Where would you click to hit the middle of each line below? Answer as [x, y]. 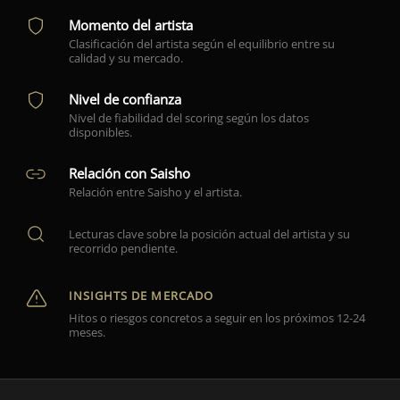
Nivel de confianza [125, 99]
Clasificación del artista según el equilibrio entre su [202, 44]
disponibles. [100, 132]
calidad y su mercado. [126, 58]
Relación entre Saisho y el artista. [155, 192]
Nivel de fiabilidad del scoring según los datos [189, 118]
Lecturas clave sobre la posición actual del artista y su [209, 234]
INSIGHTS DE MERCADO [141, 296]
